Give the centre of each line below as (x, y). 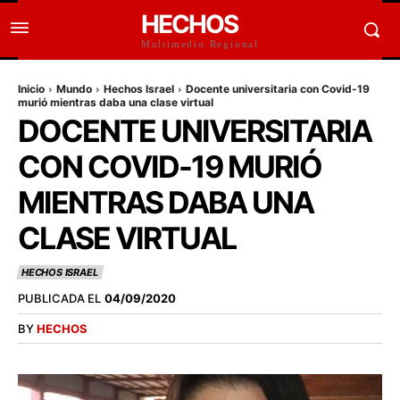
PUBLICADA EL (59, 299)
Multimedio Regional (200, 44)
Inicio (31, 89)
